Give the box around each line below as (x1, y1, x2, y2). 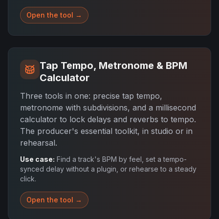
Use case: (20, 155, 55, 163)
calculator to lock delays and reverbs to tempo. (20, 114, 196, 124)
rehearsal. (20, 138, 57, 148)
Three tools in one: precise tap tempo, (20, 91, 162, 101)
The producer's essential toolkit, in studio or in (20, 126, 193, 136)
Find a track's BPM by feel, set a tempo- (57, 155, 187, 163)
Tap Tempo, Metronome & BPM (40, 60, 187, 71)
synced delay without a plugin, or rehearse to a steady (20, 165, 197, 173)
